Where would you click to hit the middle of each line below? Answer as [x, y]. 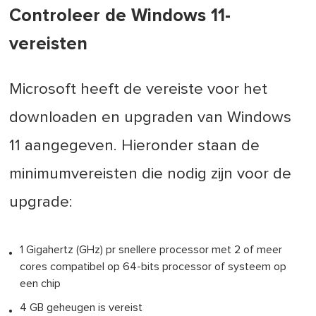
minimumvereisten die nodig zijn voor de [151, 174]
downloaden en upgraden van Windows [151, 117]
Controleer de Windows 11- [120, 16]
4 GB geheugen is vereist [81, 307]
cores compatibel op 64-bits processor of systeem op [153, 266]
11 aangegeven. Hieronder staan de [135, 145]
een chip [41, 283]
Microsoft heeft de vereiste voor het [139, 89]
